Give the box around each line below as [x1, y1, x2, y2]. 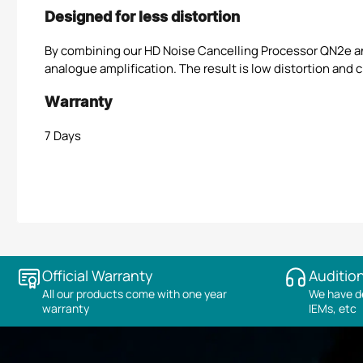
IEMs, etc [308, 300, 357, 316]
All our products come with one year [42, 285, 227, 301]
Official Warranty [42, 265, 153, 285]
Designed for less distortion [45, 4, 240, 32]
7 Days [45, 127, 81, 145]
